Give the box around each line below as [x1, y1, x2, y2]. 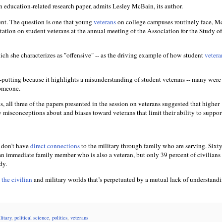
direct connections [30, 141, 81, 151]
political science [14, 214, 49, 221]
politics [52, 214, 67, 221]
